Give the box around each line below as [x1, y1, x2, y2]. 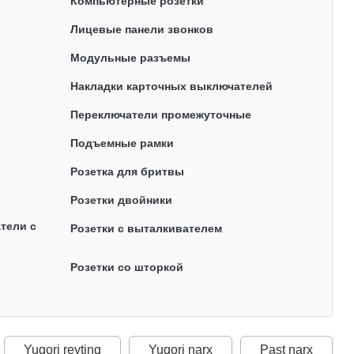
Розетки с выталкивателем [70, 222, 222, 235]
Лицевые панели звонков [70, 23, 213, 36]
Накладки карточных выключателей [70, 80, 273, 92]
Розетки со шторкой [70, 261, 183, 273]
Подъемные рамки [70, 137, 174, 149]
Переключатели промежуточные [70, 108, 251, 121]
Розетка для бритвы [70, 165, 184, 178]
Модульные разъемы [70, 51, 190, 64]
